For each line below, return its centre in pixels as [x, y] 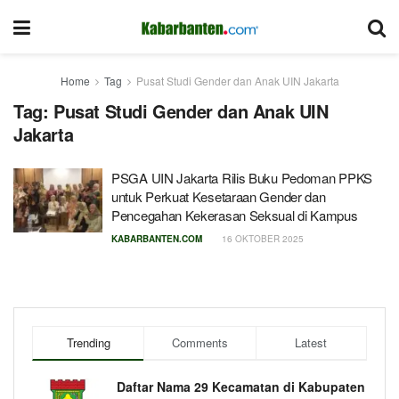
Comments [199, 342]
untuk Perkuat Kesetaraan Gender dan [219, 196]
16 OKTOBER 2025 [261, 239]
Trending [88, 342]
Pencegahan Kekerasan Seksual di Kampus [235, 215]
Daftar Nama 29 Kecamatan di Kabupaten [241, 387]
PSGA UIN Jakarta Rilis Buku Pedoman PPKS [242, 178]
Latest [311, 342]
